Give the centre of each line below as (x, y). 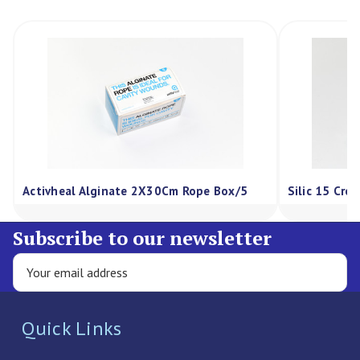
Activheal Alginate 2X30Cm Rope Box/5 (135, 190)
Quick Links (72, 329)
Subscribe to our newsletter (142, 238)
